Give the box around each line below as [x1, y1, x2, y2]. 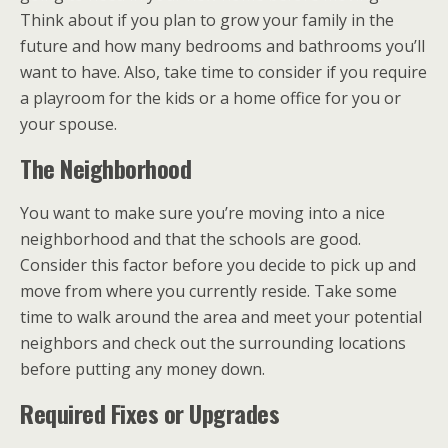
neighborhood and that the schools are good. [20, 227, 361, 250]
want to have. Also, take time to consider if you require [20, 60, 427, 83]
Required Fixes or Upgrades [20, 394, 280, 431]
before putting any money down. [20, 357, 265, 380]
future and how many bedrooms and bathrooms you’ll [20, 34, 425, 57]
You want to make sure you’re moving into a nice [20, 201, 385, 224]
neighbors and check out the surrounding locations [20, 331, 406, 354]
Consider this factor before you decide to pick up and [20, 253, 416, 276]
